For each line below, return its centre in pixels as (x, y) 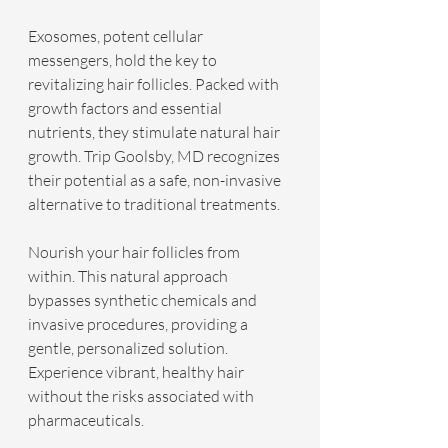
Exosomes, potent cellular (117, 36)
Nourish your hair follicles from (135, 252)
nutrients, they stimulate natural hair (155, 132)
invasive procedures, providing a (139, 324)
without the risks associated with (142, 396)
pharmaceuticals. (86, 420)
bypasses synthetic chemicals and (144, 300)
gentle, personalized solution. (129, 348)
